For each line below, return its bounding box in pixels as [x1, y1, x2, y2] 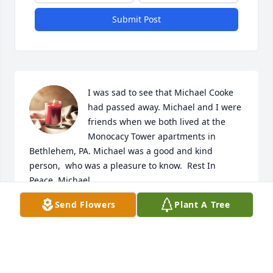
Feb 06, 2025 [29, 214, 80, 227]
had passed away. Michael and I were [88, 101, 241, 113]
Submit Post [112, 13, 161, 26]
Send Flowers [54, 199, 116, 210]
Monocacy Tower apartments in [88, 130, 216, 143]
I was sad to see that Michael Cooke [88, 87, 233, 99]
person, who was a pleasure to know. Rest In [29, 160, 216, 172]
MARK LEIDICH [29, 202, 91, 214]
